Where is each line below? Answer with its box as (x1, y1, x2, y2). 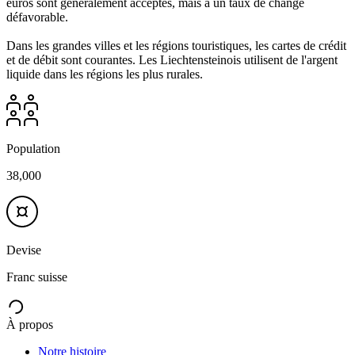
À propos (6, 317, 53, 331)
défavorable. (6, 10, 68, 24)
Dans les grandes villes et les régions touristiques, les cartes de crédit (6, 38, 346, 52)
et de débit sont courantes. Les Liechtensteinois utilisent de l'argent (6, 52, 338, 67)
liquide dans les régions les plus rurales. (6, 67, 203, 81)
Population (6, 141, 60, 155)
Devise (6, 242, 41, 257)
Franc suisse (6, 269, 67, 284)
